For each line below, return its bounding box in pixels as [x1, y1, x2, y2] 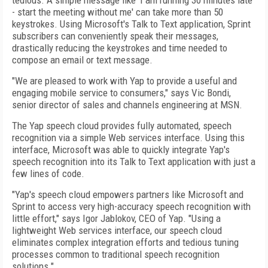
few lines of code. [12, 167, 87, 179]
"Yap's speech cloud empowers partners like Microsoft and [12, 188, 243, 200]
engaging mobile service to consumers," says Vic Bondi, [12, 87, 231, 99]
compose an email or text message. [12, 54, 155, 66]
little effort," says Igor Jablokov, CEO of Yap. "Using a [12, 212, 221, 224]
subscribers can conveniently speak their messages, [12, 30, 218, 42]
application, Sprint [179, 18, 251, 30]
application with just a [167, 156, 255, 167]
